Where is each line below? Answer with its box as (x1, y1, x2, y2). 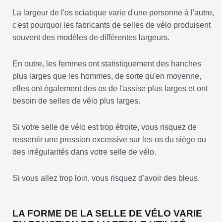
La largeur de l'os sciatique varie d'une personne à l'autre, (12, 8, 214, 17)
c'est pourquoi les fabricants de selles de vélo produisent (12, 21, 211, 30)
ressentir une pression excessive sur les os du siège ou (12, 135, 206, 144)
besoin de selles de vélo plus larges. (12, 97, 140, 106)
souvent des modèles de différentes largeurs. (12, 33, 169, 42)
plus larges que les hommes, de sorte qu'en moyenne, (12, 72, 201, 81)
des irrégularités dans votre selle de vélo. (12, 148, 156, 157)
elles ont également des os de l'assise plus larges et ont (12, 84, 208, 93)
